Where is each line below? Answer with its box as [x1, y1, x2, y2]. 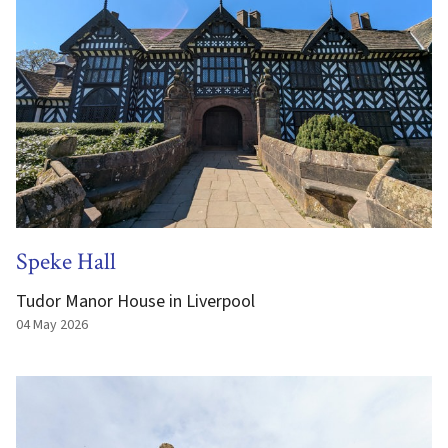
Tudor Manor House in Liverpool [16, 289, 255, 314]
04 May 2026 [16, 315, 88, 335]
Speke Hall [16, 246, 116, 277]
